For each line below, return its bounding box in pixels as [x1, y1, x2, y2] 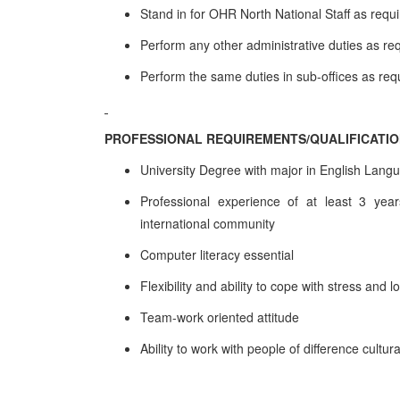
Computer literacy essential [140, 246, 294, 263]
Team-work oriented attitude [140, 308, 299, 326]
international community [140, 214, 275, 232]
